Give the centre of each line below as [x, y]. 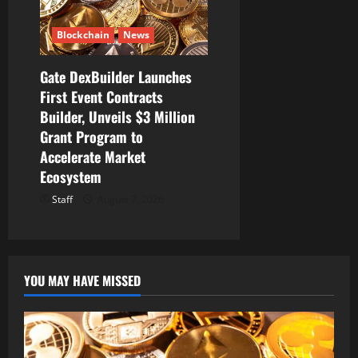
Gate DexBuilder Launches [116, 77]
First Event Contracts [101, 97]
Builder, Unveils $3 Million [117, 117]
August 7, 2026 [129, 200]
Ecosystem [71, 177]
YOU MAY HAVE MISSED [82, 281]
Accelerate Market [93, 157]
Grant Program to [91, 137]
